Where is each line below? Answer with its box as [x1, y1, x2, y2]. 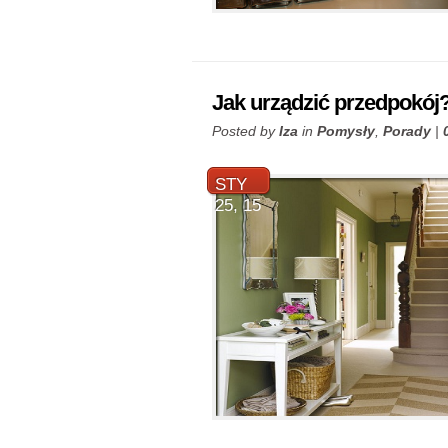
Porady [383, 123, 431, 139]
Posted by [212, 123, 279, 139]
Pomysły [317, 123, 375, 139]
